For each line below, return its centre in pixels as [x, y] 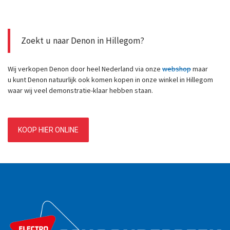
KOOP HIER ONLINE [48, 130]
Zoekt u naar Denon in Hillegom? [83, 41]
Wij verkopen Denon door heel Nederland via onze [85, 69]
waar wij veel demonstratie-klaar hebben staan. [80, 90]
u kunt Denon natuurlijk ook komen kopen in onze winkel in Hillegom [110, 79]
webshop [177, 69]
